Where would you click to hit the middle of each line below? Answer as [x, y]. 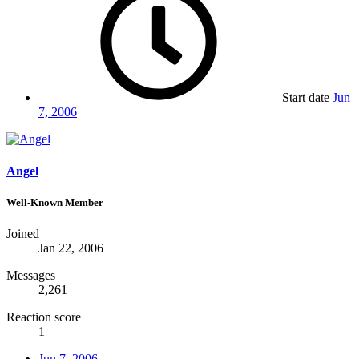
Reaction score [44, 317]
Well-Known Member [55, 202]
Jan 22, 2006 [71, 248]
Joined [23, 233]
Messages [31, 275]
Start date [306, 98]
